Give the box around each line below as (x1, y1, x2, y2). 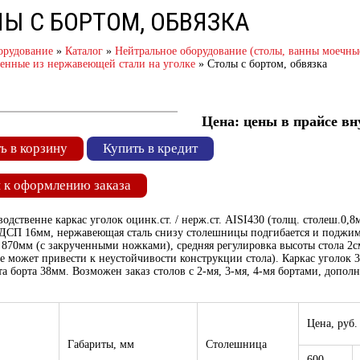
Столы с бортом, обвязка (207, 58, 327, 70)
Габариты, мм (67, 338, 134, 350)
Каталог (65, 45, 103, 57)
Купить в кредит (103, 141, 198, 156)
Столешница (206, 338, 267, 350)
